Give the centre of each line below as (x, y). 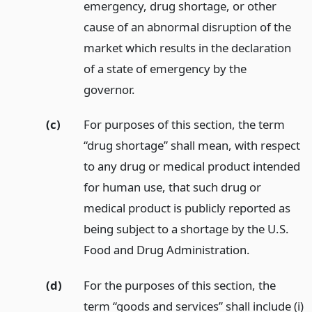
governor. (109, 89)
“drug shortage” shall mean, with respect (192, 146)
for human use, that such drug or (172, 187)
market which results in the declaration (187, 47)
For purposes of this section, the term (184, 125)
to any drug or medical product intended (192, 166)
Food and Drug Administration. (166, 250)
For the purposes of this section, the (179, 286)
